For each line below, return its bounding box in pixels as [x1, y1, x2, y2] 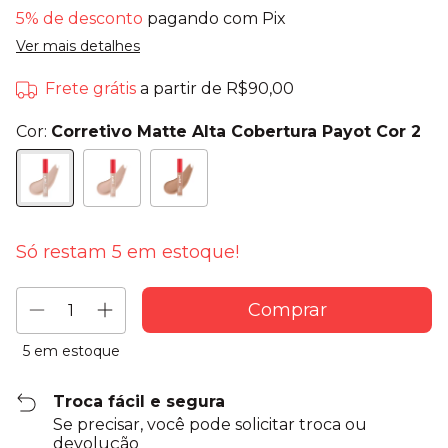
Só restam [16, 241, 112, 264]
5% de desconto [16, 9, 143, 29]
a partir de [140, 79, 227, 99]
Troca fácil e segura [53, 392, 226, 412]
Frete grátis [45, 79, 137, 99]
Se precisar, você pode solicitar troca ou [53, 415, 368, 435]
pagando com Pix [143, 9, 286, 29]
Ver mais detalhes [16, 37, 140, 56]
